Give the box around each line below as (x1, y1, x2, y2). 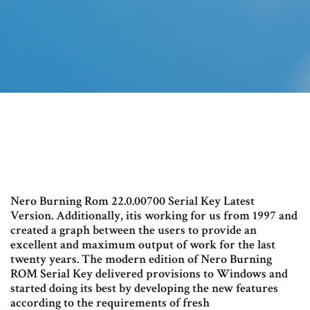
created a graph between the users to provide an (10, 222, 257, 239)
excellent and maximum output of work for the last (10, 237, 275, 253)
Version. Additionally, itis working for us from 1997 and (10, 208, 298, 224)
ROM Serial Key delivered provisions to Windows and (10, 266, 288, 282)
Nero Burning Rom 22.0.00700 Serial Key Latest (10, 193, 255, 210)
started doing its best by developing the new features (10, 280, 278, 297)
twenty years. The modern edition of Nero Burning (10, 251, 272, 268)
